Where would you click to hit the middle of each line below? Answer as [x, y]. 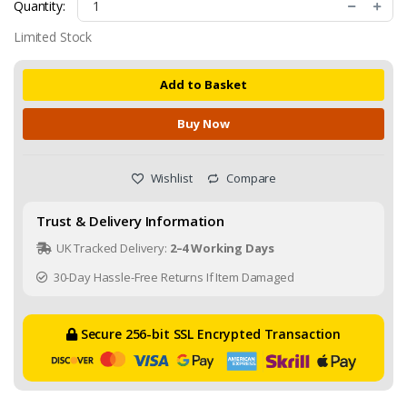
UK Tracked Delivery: [111, 248]
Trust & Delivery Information [130, 220]
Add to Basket [203, 84]
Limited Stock [53, 36]
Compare [250, 178]
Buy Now [203, 123]
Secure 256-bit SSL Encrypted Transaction [208, 333]
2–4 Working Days [222, 248]
